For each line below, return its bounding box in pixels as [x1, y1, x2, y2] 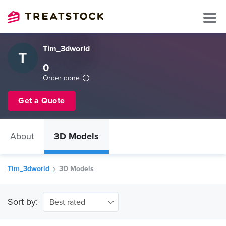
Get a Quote [18, 96, 65, 106]
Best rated [49, 197, 85, 207]
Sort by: [8, 196, 38, 207]
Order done [43, 74, 80, 82]
